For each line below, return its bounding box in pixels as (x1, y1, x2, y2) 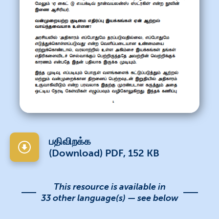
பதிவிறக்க (49, 135, 91, 147)
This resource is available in (53, 181, 166, 192)
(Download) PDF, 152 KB (49, 147, 159, 159)
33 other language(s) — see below (41, 192, 178, 203)
